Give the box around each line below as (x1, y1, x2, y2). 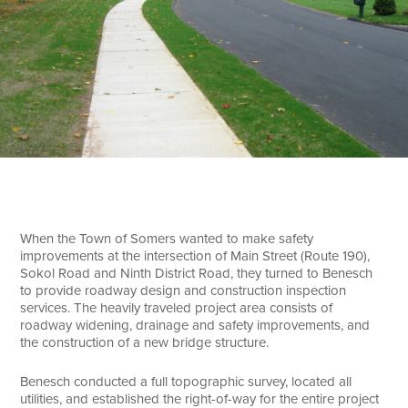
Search (21, 21, 62, 41)
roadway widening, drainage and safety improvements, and (20, 314, 371, 335)
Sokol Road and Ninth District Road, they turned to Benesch (20, 262, 373, 283)
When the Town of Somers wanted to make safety (20, 228, 314, 249)
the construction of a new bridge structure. (20, 331, 270, 352)
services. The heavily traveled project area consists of (20, 297, 333, 318)
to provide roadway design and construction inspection (20, 280, 347, 301)
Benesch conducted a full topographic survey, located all (20, 371, 352, 392)
